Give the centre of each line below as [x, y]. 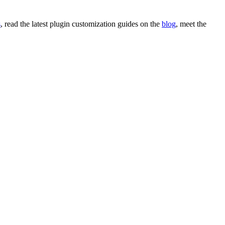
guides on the [139, 24]
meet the [193, 24]
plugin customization [83, 24]
